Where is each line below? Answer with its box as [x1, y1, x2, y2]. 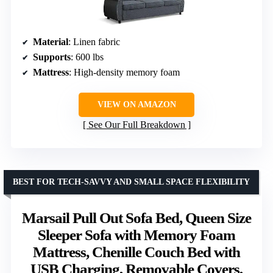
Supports [33, 51, 71, 62]
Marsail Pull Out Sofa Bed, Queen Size [22, 209, 251, 226]
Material [33, 36, 68, 47]
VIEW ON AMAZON [97, 99, 176, 109]
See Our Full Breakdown [88, 119, 185, 130]
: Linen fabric [68, 36, 120, 47]
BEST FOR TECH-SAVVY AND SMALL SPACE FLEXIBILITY [13, 177, 250, 186]
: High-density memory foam [69, 66, 180, 77]
